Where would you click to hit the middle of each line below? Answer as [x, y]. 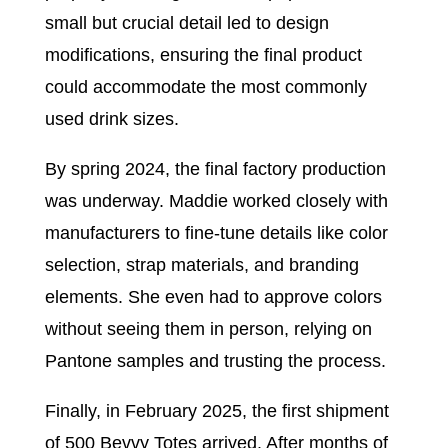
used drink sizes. [111, 119]
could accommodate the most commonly [205, 87]
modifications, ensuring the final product [203, 55]
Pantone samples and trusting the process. [215, 361]
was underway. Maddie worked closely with [216, 201]
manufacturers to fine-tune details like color [216, 233]
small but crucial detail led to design [186, 23]
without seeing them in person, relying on [208, 329]
